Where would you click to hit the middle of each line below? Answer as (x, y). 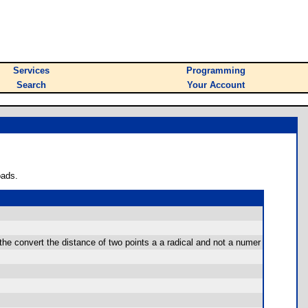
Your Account (216, 85)
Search (31, 85)
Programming (216, 70)
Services (31, 70)
